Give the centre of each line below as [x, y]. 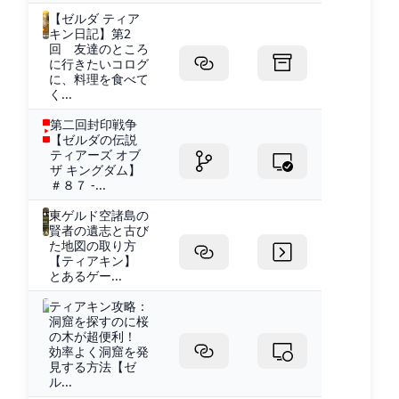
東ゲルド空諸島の [99, 215]
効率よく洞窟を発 [98, 351]
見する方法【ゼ [92, 366]
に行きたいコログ [98, 63]
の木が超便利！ [92, 336]
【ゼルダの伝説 [93, 139]
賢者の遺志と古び [99, 230]
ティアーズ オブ [95, 154]
